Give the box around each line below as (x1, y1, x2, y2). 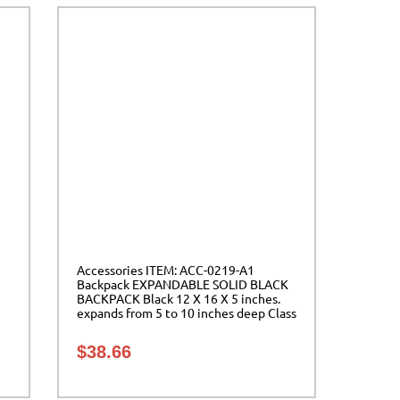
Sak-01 (77, 319, 113, 336)
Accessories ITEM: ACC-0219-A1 (77, 262, 254, 279)
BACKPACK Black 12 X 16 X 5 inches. (77, 290, 280, 307)
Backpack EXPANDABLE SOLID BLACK (77, 276, 288, 293)
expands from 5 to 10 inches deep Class (77, 304, 296, 321)
